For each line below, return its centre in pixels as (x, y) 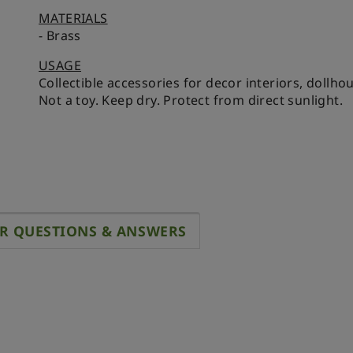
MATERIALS (73, 18)
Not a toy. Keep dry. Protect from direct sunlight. (191, 100)
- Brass (60, 35)
